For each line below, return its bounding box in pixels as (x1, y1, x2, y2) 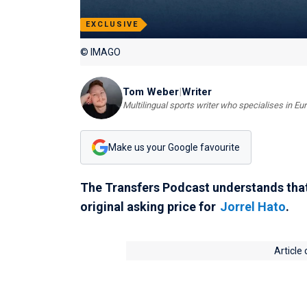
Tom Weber (123, 85, 179, 98)
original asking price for (80, 199, 219, 214)
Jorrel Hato (219, 199, 286, 214)
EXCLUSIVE (86, 20, 138, 29)
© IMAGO (80, 47, 121, 58)
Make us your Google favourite (108, 141, 240, 153)
